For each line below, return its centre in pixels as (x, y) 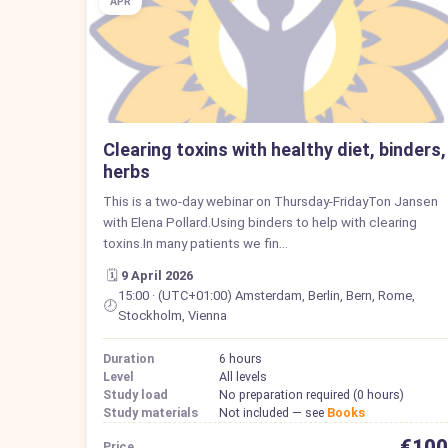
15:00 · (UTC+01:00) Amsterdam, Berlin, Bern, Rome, (266, 295)
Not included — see (273, 412)
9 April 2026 (157, 275)
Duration (128, 358)
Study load (135, 394)
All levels (243, 376)
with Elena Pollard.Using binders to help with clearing (260, 221)
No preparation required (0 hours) (311, 394)
